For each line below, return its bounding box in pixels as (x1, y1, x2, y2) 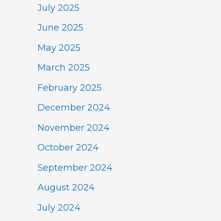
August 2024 (37, 182, 95, 193)
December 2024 (37, 102, 110, 113)
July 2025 (37, 2, 79, 13)
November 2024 (37, 122, 110, 133)
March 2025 (37, 62, 90, 74)
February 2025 (37, 82, 102, 93)
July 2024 (37, 202, 80, 213)
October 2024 (37, 142, 99, 153)
